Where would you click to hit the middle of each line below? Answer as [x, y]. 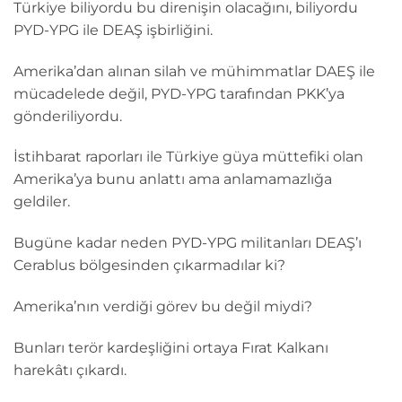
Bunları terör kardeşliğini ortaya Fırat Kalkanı [171, 347]
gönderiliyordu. [68, 116]
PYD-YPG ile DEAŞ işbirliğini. [113, 30]
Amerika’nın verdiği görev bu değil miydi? [163, 306]
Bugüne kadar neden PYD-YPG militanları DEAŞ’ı [188, 243]
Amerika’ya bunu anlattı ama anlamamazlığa [173, 179]
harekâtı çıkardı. [70, 370]
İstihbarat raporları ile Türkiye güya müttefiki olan [188, 157]
